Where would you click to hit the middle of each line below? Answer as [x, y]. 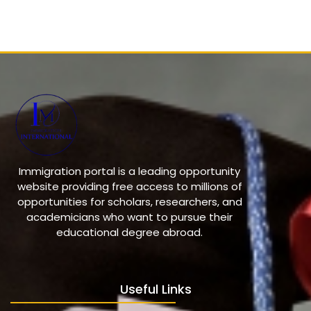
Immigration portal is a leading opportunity [129, 171]
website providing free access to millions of [129, 187]
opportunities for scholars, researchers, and [129, 202]
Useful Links [155, 289]
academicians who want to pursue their [129, 217]
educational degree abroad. [129, 233]
